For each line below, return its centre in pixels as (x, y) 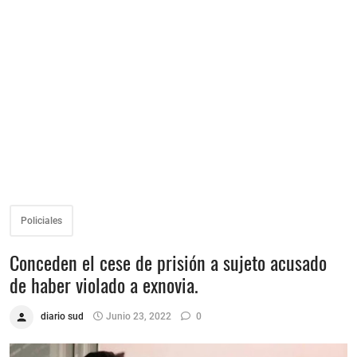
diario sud (62, 317)
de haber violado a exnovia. (104, 285)
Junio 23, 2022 (139, 317)
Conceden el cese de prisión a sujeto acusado (168, 263)
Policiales (41, 221)
